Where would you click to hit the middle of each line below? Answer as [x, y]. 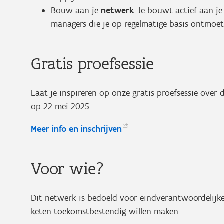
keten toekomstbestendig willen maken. [107, 211]
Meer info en [56, 129]
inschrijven [101, 129]
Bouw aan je [76, 10]
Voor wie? [67, 169]
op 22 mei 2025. [61, 106]
